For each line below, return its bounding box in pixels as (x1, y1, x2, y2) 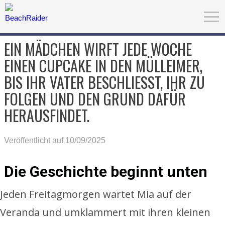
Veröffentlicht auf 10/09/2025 (4, 136, 105, 145)
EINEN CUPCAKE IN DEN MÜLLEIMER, (4, 54, 202, 77)
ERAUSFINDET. (4, 104, 87, 127)
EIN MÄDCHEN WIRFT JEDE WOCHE (4, 38, 192, 60)
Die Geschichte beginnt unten (4, 163, 207, 180)
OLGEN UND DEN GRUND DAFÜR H (4, 87, 186, 110)
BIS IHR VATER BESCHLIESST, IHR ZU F (4, 71, 205, 93)
